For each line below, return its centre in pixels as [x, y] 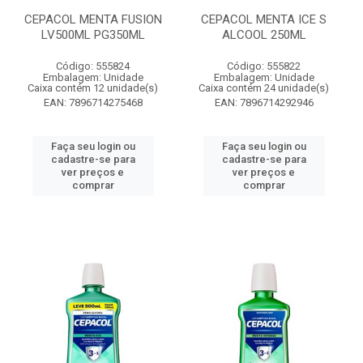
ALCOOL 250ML [264, 35]
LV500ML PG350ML [93, 35]
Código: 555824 [93, 66]
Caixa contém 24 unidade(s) [264, 88]
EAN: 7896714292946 [264, 102]
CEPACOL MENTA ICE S [264, 19]
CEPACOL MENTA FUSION [93, 19]
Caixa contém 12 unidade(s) [93, 88]
